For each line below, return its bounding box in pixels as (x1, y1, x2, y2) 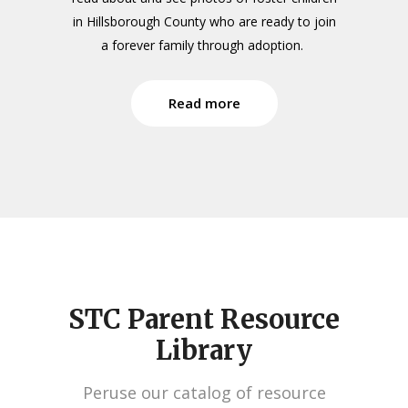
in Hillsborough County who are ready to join (72, 13, 336, 31)
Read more (168, 94, 240, 113)
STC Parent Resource (68, 302, 340, 337)
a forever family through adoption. (101, 36, 307, 55)
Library (156, 333, 252, 368)
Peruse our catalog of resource (82, 382, 326, 404)
